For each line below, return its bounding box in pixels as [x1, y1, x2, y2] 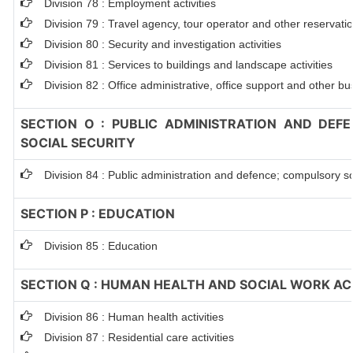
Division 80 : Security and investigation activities [44, 38, 281, 50]
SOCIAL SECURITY [20, 135, 136, 150]
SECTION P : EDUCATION [20, 206, 175, 221]
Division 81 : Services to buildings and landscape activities [44, 58, 333, 71]
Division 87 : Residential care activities [44, 331, 234, 344]
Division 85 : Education [44, 240, 158, 252]
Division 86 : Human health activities [44, 310, 224, 323]
